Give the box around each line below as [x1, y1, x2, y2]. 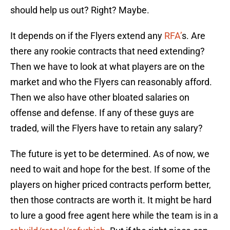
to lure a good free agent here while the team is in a [10, 210, 218, 221]
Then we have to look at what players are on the [10, 61, 205, 72]
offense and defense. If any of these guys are [10, 107, 194, 119]
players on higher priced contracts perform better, [10, 179, 211, 190]
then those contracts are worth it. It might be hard [10, 195, 212, 206]
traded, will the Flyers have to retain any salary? [10, 123, 203, 134]
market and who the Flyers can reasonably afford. [10, 76, 212, 88]
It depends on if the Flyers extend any [10, 30, 164, 42]
